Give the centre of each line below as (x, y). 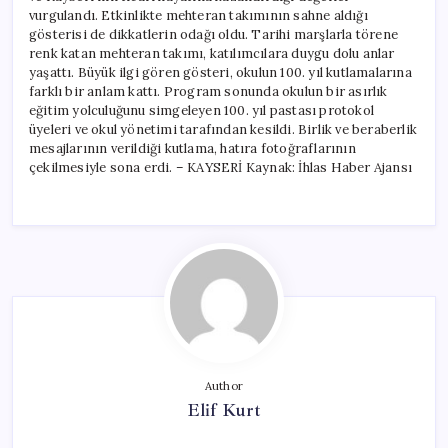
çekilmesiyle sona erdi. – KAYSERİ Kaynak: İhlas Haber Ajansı (220, 167)
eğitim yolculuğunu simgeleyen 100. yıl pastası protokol (201, 110)
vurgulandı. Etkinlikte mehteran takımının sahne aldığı (198, 15)
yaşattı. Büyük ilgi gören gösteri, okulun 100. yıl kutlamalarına (220, 72)
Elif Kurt (224, 409)
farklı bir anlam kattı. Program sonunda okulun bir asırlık (208, 91)
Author (224, 385)
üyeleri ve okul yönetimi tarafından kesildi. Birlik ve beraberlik (223, 129)
